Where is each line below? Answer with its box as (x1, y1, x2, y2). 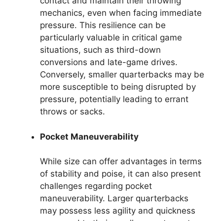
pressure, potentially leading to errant (40, 94, 188, 105)
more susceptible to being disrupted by (40, 82, 196, 92)
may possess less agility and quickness (40, 206, 195, 216)
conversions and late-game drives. (40, 57, 178, 68)
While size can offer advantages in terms (40, 156, 202, 167)
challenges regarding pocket (40, 181, 152, 191)
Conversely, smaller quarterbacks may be (40, 70, 204, 80)
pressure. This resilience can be (40, 20, 166, 31)
